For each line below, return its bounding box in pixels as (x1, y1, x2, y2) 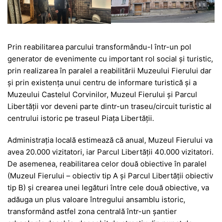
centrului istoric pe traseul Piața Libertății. (7, 113, 154, 123)
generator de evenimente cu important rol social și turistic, (7, 54, 213, 64)
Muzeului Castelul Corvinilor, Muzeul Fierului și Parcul (7, 90, 197, 100)
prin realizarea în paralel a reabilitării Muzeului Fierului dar (7, 66, 212, 76)
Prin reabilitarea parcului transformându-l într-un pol (7, 42, 191, 52)
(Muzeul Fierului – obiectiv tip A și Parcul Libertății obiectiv (7, 171, 213, 181)
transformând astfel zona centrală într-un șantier (7, 207, 177, 217)
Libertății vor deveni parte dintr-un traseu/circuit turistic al (7, 102, 212, 111)
